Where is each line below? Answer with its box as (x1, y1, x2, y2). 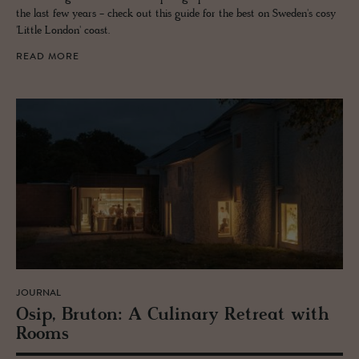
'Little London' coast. (16, 23, 110, 38)
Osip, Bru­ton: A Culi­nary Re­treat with (16, 305, 329, 327)
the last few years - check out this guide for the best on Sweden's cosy (16, 6, 336, 21)
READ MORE (16, 51, 79, 62)
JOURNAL (16, 288, 61, 299)
